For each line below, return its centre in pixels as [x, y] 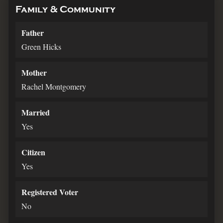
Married [36, 112]
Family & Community [65, 10]
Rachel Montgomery [54, 87]
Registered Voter [50, 192]
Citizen [33, 152]
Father [33, 33]
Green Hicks [41, 47]
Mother [34, 73]
